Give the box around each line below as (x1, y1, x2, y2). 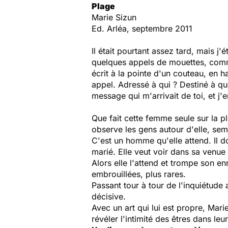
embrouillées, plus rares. (92, 169, 186, 179)
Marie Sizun (92, 12, 136, 22)
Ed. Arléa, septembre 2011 (92, 23, 192, 34)
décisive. (92, 191, 126, 202)
